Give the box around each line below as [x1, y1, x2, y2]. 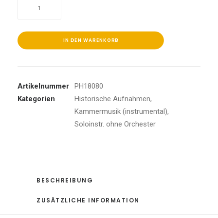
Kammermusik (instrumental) [74, 107, 167, 116]
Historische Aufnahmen [74, 94, 150, 103]
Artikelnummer [18, 82, 69, 91]
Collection [17, 36, 49, 45]
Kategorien [18, 94, 55, 103]
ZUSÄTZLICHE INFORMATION [36, 196, 140, 204]
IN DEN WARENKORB [63, 36, 119, 44]
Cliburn [17, 11, 39, 20]
